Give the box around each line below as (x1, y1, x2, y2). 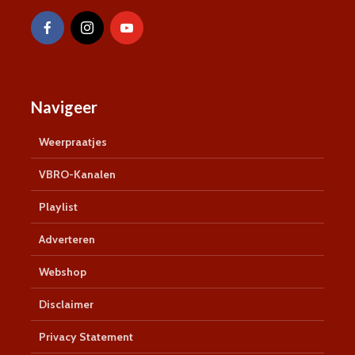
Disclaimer (39, 296, 94, 311)
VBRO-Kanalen (39, 166, 116, 181)
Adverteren (39, 231, 95, 246)
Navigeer (31, 97, 97, 116)
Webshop (39, 264, 86, 279)
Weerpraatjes (39, 134, 107, 149)
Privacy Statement (39, 329, 133, 344)
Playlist (39, 199, 78, 214)
